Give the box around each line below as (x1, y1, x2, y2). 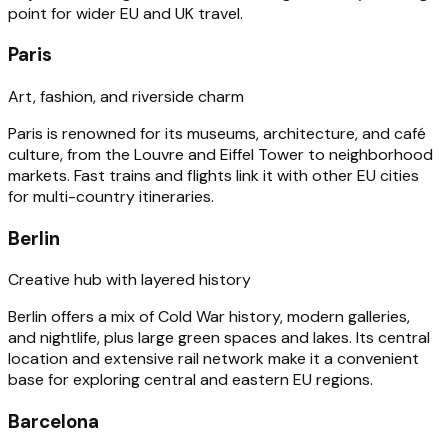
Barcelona (8, 409, 99, 435)
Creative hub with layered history (8, 269, 251, 291)
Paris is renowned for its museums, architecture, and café (8, 123, 426, 145)
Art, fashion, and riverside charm (8, 86, 244, 108)
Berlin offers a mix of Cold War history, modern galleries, (8, 306, 410, 328)
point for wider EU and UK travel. (8, 2, 243, 24)
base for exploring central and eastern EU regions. (8, 369, 373, 391)
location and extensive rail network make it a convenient (8, 348, 419, 370)
